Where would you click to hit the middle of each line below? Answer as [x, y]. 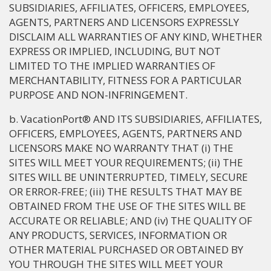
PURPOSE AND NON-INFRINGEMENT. [98, 95]
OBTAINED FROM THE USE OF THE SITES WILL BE [128, 206]
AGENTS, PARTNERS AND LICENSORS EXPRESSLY [124, 22]
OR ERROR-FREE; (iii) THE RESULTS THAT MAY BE [126, 191]
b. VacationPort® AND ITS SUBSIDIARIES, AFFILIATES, [135, 119]
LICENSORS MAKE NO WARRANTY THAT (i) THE [121, 148]
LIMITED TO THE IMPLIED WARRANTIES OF [112, 66]
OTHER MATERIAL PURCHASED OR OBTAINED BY [126, 250]
